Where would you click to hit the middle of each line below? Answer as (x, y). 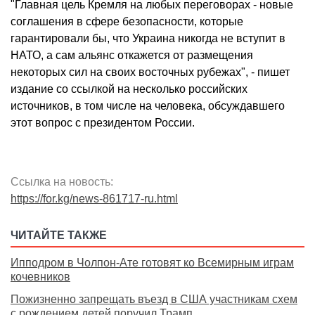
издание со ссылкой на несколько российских (129, 89)
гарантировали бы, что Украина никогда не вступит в (148, 39)
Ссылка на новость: (62, 182)
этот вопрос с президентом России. (103, 123)
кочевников (40, 277)
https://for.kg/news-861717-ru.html (94, 199)
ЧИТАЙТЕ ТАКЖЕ (59, 236)
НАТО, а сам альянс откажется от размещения (132, 56)
